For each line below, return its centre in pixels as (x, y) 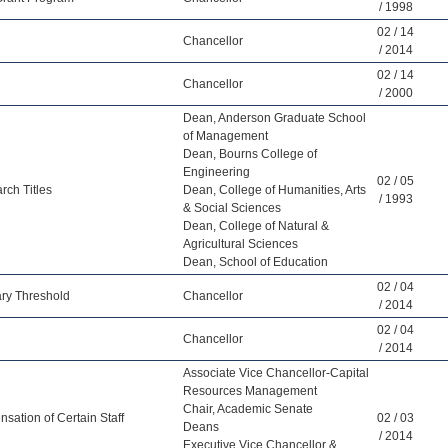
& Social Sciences (232, 208)
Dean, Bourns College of (250, 154)
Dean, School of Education (255, 262)
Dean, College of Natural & (256, 226)
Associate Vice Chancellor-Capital (276, 373)
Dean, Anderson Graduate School (274, 118)
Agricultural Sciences (240, 244)
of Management (225, 136)
